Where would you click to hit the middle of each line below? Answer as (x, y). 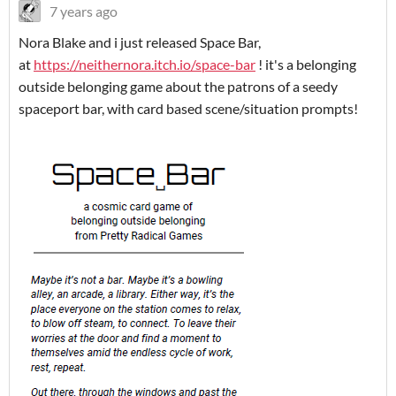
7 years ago (84, 11)
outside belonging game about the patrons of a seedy (178, 87)
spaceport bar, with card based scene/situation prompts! (190, 109)
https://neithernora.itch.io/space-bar (145, 65)
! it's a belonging (306, 65)
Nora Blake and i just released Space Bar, (140, 42)
